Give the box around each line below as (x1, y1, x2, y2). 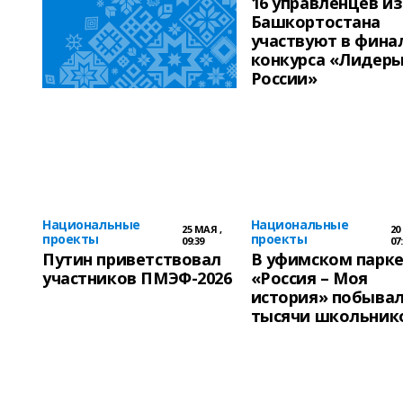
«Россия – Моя (250, 267, 369, 289)
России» (250, 67, 318, 89)
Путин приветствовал (42, 248, 222, 270)
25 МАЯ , (182, 222, 222, 236)
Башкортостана (250, 11, 381, 32)
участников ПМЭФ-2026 (42, 267, 232, 289)
